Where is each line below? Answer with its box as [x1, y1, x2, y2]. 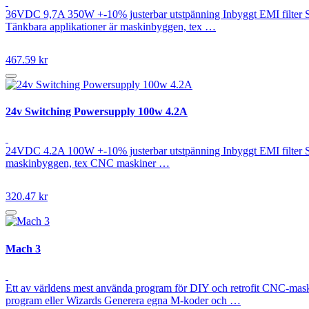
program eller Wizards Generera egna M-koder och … [6, 294, 241, 306]
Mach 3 [6, 242, 41, 255]
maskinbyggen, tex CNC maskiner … [6, 157, 170, 170]
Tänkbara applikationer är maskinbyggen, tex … [6, 20, 216, 32]
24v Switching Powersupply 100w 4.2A [6, 106, 188, 118]
